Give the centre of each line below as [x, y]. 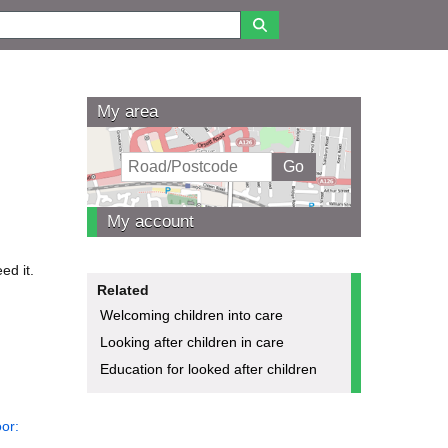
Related [122, 289]
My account [150, 221]
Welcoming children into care [191, 314]
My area [127, 111]
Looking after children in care [191, 341]
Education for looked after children [208, 368]
